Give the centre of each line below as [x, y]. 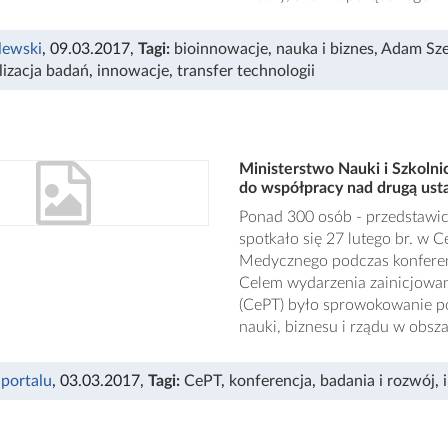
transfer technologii [246, 71]
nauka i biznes [325, 49]
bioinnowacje [221, 49]
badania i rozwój [377, 381]
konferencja [270, 381]
